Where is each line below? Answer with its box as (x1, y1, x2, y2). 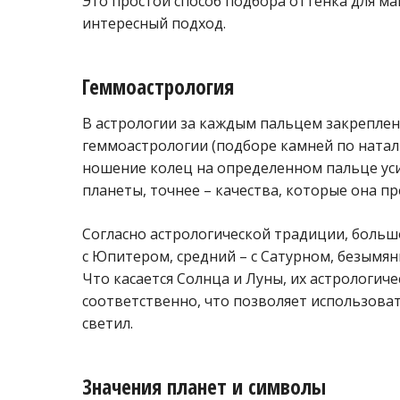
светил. (82, 312, 133, 333)
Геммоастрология (82, 72, 234, 102)
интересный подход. (82, 13, 226, 34)
